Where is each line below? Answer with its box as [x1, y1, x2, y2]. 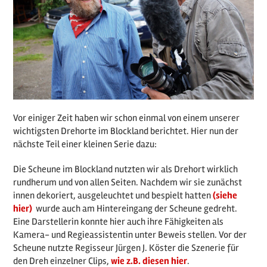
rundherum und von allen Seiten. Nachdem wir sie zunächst [13, 176, 243, 188]
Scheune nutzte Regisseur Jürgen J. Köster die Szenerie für [13, 241, 240, 254]
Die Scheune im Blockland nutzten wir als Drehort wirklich [13, 163, 238, 175]
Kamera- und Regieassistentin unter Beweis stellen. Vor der [13, 228, 247, 241]
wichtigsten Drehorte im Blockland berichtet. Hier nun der [13, 125, 239, 137]
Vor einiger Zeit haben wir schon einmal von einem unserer [13, 111, 240, 124]
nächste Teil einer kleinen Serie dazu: [13, 138, 157, 150]
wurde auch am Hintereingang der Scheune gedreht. [32, 202, 238, 215]
